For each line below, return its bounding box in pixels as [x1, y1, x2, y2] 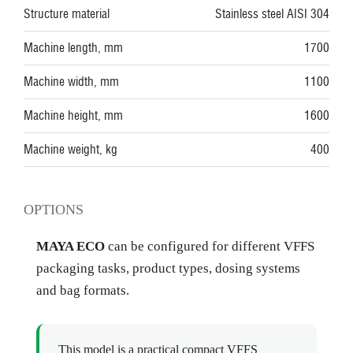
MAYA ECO [36, 239, 105, 254]
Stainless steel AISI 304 [215, 6, 329, 21]
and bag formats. [36, 283, 129, 298]
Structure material [24, 6, 110, 21]
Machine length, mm [24, 40, 123, 55]
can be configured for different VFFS [105, 239, 314, 254]
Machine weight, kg [24, 142, 117, 157]
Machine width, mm [24, 74, 119, 89]
